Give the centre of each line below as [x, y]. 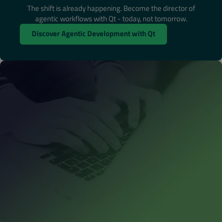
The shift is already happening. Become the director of [111, 8]
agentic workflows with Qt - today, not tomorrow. [111, 19]
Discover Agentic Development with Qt [93, 33]
